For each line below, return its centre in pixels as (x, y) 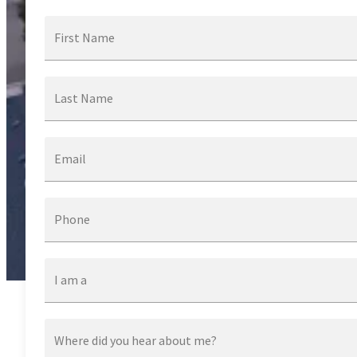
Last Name (84, 98)
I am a (71, 279)
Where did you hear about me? (135, 340)
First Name (84, 37)
